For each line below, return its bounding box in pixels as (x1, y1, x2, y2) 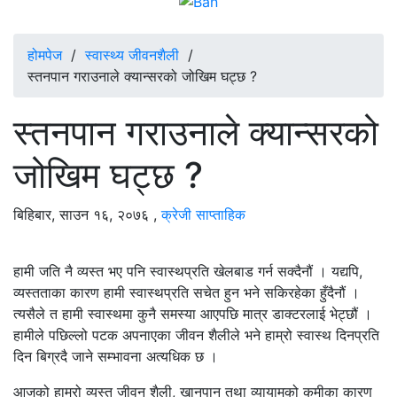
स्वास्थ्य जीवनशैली (85, 45, 179, 64)
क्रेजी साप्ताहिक (161, 205, 245, 223)
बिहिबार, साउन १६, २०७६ (13, 205, 149, 223)
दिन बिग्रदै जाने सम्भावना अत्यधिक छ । (13, 346, 218, 365)
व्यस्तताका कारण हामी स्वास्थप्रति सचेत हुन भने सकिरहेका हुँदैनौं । (13, 283, 360, 301)
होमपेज (27, 45, 62, 64)
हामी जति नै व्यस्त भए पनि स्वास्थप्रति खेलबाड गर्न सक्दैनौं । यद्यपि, (13, 261, 362, 280)
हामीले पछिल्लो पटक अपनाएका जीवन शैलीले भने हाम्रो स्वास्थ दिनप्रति (13, 325, 379, 344)
